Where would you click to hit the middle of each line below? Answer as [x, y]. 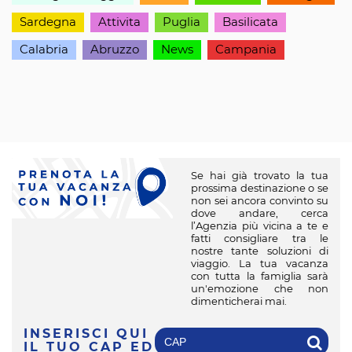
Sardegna [48, 22]
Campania [246, 50]
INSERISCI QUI [86, 334]
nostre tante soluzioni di [260, 251]
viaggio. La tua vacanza [260, 264]
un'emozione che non [260, 289]
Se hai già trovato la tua [260, 176]
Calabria [44, 50]
